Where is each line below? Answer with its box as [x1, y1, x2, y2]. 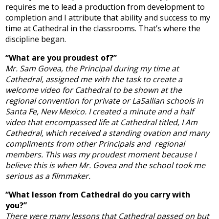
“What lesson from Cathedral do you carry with [5, 189, 191, 200]
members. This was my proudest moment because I [5, 149, 197, 160]
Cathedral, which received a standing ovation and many [5, 128, 210, 138]
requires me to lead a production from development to [5, 1, 205, 12]
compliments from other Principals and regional [5, 138, 185, 149]
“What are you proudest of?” [5, 52, 117, 63]
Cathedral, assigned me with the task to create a [5, 74, 183, 85]
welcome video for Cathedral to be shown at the [5, 85, 182, 95]
